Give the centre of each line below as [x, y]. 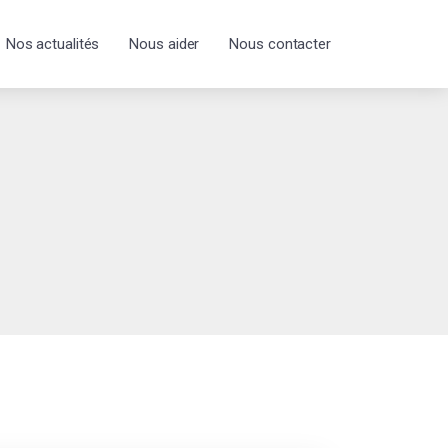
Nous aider [164, 44]
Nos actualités [52, 44]
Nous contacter [280, 44]
